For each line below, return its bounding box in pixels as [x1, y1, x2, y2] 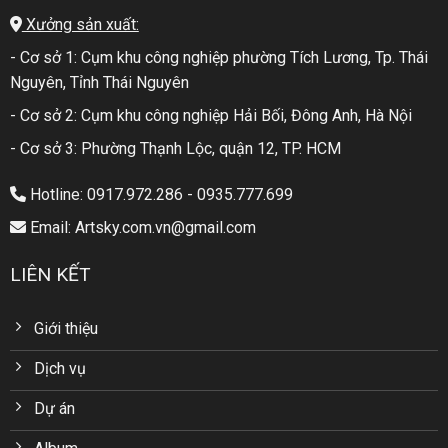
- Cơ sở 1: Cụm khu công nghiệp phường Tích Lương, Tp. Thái [9, 48, 428, 68]
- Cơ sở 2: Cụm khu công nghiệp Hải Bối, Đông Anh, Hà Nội [9, 106, 412, 126]
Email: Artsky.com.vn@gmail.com [25, 218, 256, 238]
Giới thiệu [33, 318, 98, 338]
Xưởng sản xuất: [21, 15, 139, 35]
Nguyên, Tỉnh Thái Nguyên [9, 73, 189, 93]
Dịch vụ [33, 358, 86, 378]
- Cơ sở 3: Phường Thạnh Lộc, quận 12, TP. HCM [9, 139, 341, 159]
